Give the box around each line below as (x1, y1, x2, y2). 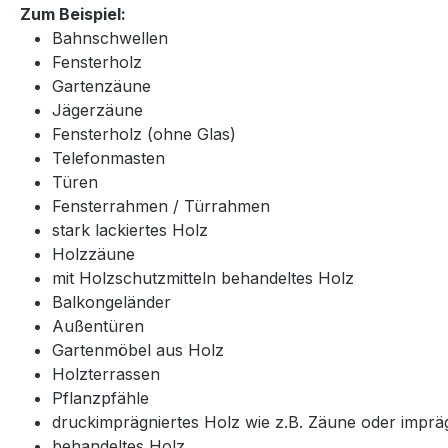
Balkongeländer (52, 292, 176, 312)
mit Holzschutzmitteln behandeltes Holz (52, 268, 359, 288)
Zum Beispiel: (20, 4, 126, 24)
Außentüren (52, 316, 149, 336)
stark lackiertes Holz (52, 220, 213, 240)
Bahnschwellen (52, 28, 168, 48)
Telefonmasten (52, 148, 165, 168)
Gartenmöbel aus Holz (52, 340, 229, 360)
